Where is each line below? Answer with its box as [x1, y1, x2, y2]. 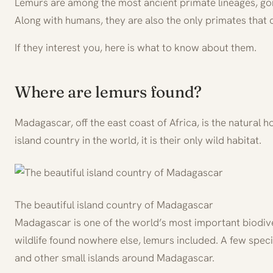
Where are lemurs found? [15, 82, 202, 102]
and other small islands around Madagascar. [15, 250, 214, 264]
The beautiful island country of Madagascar [15, 197, 213, 211]
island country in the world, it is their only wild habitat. [15, 133, 261, 147]
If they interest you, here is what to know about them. [15, 40, 257, 54]
